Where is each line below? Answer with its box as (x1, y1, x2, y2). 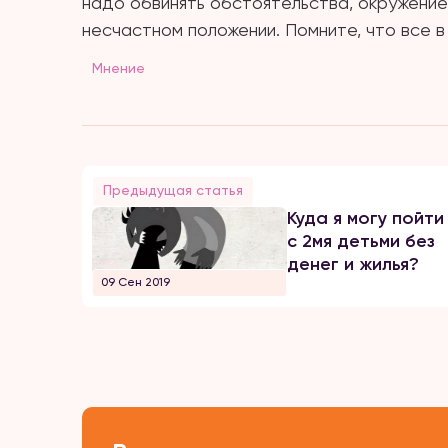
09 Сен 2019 (101, 275, 170, 289)
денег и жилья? (286, 253, 419, 275)
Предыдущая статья (103, 182, 243, 198)
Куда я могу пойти (286, 207, 444, 229)
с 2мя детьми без (286, 230, 435, 252)
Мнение (92, 60, 145, 76)
